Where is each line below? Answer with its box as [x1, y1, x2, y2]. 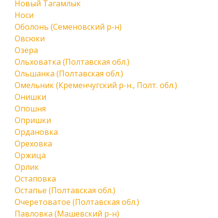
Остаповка [15, 173, 56, 184]
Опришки [15, 115, 51, 126]
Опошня [15, 103, 46, 114]
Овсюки [15, 33, 45, 44]
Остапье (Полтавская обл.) [15, 185, 115, 196]
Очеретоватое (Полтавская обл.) [15, 197, 139, 207]
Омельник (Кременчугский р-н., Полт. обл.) [15, 80, 177, 91]
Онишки [15, 91, 46, 102]
